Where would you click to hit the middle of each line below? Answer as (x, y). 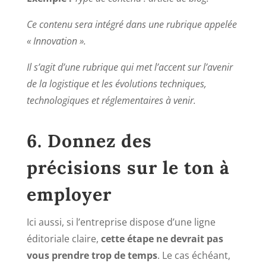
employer (69, 194)
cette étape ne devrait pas (162, 238)
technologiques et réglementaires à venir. (111, 100)
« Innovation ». (57, 41)
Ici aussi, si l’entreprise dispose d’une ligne (121, 222)
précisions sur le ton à (128, 167)
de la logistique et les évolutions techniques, (116, 83)
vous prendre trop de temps (92, 255)
